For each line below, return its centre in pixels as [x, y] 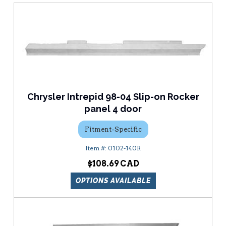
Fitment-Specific [113, 129]
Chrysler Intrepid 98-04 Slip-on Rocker [113, 97]
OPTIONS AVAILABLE [113, 181]
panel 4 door [113, 109]
